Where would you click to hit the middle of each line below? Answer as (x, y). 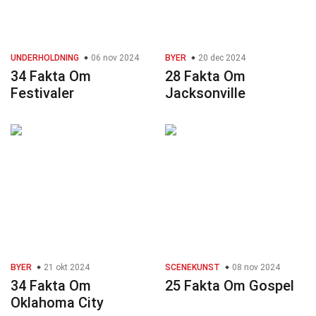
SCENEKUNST (193, 268)
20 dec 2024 (221, 58)
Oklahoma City (57, 303)
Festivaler (42, 93)
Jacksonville (205, 93)
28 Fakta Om (205, 77)
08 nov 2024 (255, 268)
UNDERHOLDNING (45, 58)
